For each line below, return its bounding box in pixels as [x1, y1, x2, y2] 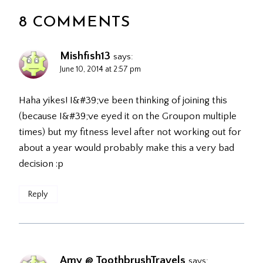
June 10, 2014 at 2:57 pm [60, 64, 141, 74]
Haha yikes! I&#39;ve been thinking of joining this [19, 95, 227, 106]
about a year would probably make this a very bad [19, 142, 234, 153]
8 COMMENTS [19, 14, 130, 31]
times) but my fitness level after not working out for [19, 126, 241, 137]
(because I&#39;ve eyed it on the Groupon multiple [19, 110, 237, 122]
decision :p [19, 158, 63, 169]
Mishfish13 [60, 49, 110, 62]
